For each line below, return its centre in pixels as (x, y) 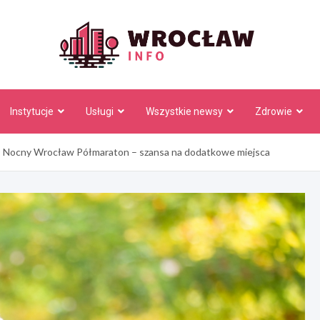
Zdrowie (273, 112)
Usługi (99, 112)
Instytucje (31, 112)
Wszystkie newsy (184, 112)
